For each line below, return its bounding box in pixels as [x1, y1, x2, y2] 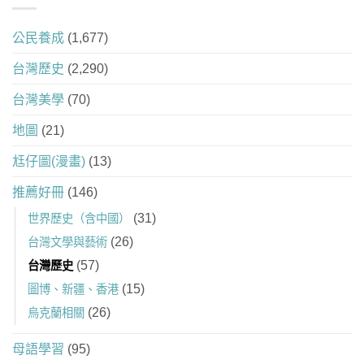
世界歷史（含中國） [28, 212, 130, 226]
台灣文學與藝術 [28, 236, 107, 249]
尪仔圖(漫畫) [12, 154, 85, 169]
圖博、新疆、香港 [28, 283, 119, 297]
